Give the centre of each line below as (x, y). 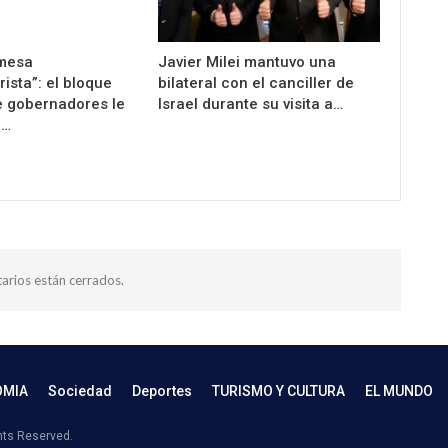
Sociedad (80, 390)
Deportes (162, 390)
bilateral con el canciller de (256, 82)
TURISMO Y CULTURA (278, 390)
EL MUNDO (399, 390)
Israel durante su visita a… (251, 103)
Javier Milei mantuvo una (247, 61)
